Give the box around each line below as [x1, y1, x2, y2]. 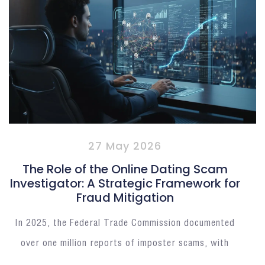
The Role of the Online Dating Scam [22, 160, 228, 177]
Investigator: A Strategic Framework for [9, 174, 240, 192]
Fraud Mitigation [76, 189, 174, 206]
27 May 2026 [88, 138, 162, 153]
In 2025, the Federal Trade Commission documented [15, 218, 235, 228]
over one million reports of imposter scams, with [21, 238, 230, 248]
